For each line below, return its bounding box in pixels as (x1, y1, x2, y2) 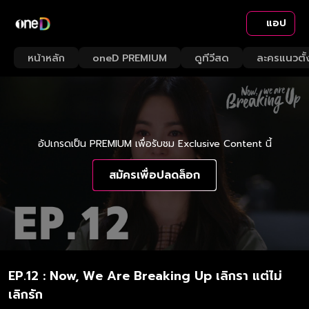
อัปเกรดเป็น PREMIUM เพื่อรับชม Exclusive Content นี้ (37, 136, 272, 151)
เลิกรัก (8, 285, 43, 304)
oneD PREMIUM (92, 50, 167, 66)
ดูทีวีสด (195, 50, 229, 66)
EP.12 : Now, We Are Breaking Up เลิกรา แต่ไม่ (8, 266, 282, 286)
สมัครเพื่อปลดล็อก (109, 166, 200, 183)
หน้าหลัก (28, 50, 65, 66)
